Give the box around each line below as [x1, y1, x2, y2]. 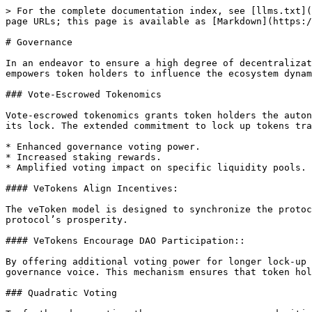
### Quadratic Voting [6, 288, 117, 298]
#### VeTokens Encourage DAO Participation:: [6, 235, 245, 246]
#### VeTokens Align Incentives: [6, 183, 178, 194]
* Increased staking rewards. [6, 152, 162, 162]
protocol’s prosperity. [6, 214, 128, 225]
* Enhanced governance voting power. [6, 141, 201, 152]
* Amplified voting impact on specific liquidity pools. [6, 162, 306, 173]
